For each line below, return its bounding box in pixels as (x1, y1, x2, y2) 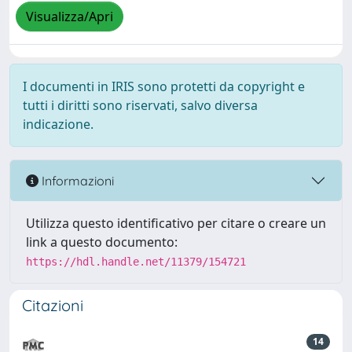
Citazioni (22, 295, 83, 315)
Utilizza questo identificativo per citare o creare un (26, 214, 326, 232)
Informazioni (38, 172, 114, 189)
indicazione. (23, 115, 93, 133)
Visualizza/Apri (26, 8, 113, 26)
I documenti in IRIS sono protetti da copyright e (23, 78, 305, 95)
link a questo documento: (26, 233, 178, 251)
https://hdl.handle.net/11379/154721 (26, 255, 246, 268)
